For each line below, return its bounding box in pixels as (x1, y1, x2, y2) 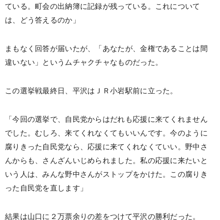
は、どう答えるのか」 (5, 16, 80, 24)
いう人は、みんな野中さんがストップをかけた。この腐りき (5, 170, 208, 178)
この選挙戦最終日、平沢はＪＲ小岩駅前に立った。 (5, 87, 178, 95)
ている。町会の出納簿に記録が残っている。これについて (5, 2, 200, 10)
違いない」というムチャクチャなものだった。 (5, 58, 163, 66)
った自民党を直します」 (5, 184, 88, 192)
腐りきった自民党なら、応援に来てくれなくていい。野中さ (5, 143, 208, 151)
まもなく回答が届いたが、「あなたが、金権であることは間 (5, 45, 208, 53)
